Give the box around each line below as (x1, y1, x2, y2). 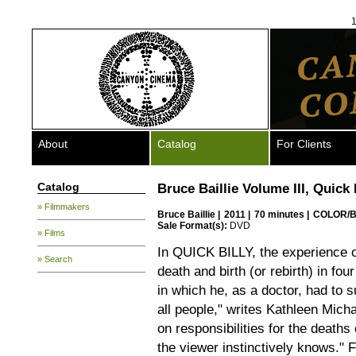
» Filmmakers (37, 202, 90, 211)
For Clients (277, 137, 331, 150)
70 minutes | (254, 209, 311, 220)
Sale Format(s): (157, 220, 227, 231)
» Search (37, 254, 72, 264)
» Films (37, 228, 65, 238)
